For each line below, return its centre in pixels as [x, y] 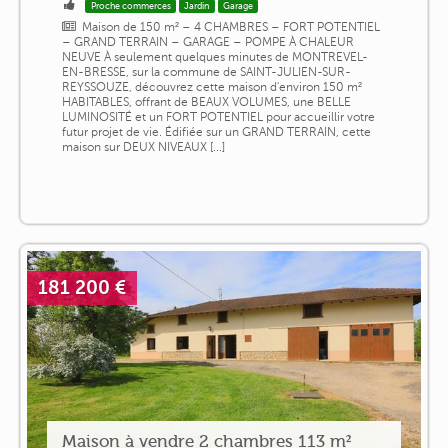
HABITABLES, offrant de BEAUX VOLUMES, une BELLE [206, 101]
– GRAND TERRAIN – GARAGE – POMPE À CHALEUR [207, 41]
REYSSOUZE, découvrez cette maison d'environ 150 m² [211, 86]
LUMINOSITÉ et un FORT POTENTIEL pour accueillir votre [218, 116]
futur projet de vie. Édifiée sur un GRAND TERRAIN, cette [216, 131]
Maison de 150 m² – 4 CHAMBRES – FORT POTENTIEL [231, 26]
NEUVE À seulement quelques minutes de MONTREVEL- [214, 56]
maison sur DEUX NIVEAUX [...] [143, 146]
